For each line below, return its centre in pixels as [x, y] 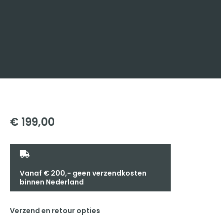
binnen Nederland [52, 182]
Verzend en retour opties [55, 211]
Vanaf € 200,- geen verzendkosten [83, 173]
